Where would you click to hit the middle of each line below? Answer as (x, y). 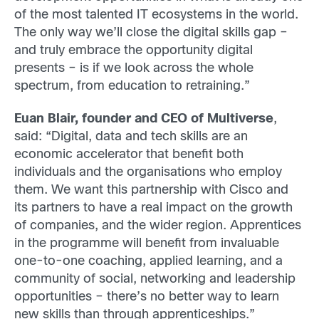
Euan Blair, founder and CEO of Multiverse (144, 119)
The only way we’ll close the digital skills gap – (151, 33)
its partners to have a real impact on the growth (153, 208)
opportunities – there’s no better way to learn (147, 297)
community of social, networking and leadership (155, 279)
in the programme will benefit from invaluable (147, 244)
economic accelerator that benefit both (129, 155)
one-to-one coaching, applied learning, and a (148, 261)
